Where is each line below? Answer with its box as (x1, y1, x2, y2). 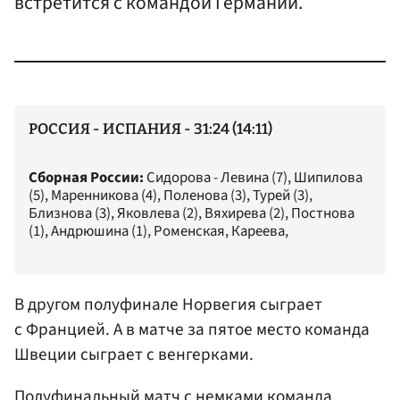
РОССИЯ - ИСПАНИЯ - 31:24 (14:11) (29, 119, 272, 137)
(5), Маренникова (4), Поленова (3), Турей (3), (29, 185, 312, 207)
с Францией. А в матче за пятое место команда (14, 316, 370, 342)
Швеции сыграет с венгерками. (14, 341, 254, 367)
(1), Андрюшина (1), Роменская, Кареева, (29, 221, 288, 243)
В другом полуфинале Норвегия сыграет (14, 291, 322, 317)
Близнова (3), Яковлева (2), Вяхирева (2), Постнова (29, 203, 354, 225)
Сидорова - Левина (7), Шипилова (144, 167, 362, 189)
